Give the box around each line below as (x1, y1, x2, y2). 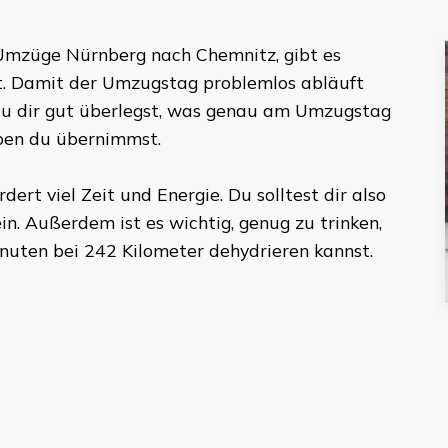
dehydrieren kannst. (203, 238, 373, 261)
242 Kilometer (83, 238, 204, 261)
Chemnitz (195, 42, 276, 65)
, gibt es (275, 42, 341, 65)
